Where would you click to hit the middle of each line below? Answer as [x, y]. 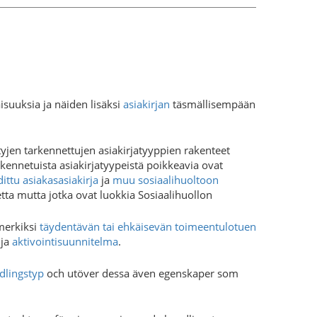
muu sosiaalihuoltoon [166, 180]
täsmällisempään [213, 104]
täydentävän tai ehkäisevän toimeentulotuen [148, 226]
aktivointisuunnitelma [65, 241]
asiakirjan [146, 104]
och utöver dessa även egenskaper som [141, 273]
